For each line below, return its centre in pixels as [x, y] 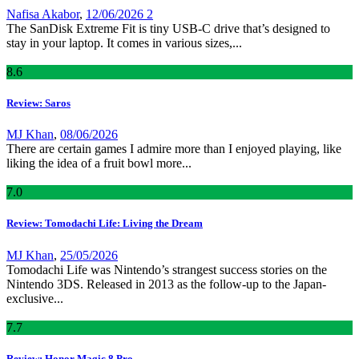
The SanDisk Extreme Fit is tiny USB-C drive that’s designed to [168, 28]
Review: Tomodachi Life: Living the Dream [105, 224]
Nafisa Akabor [43, 14]
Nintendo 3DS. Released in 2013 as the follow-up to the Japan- [166, 284]
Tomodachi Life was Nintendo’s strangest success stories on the [167, 269]
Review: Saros [38, 103]
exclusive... [35, 298]
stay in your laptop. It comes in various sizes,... [124, 42]
